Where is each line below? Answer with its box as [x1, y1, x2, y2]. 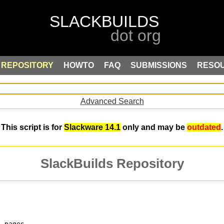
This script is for [1, 123, 64, 132]
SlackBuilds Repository [40, 156, 184, 171]
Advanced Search [80, 96, 144, 105]
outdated [187, 123, 221, 132]
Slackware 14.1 [64, 123, 120, 132]
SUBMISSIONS [130, 61, 187, 69]
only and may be [120, 123, 187, 132]
